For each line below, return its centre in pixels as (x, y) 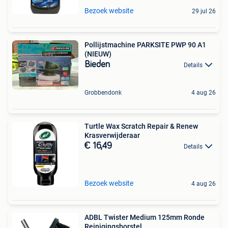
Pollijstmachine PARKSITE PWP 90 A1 (145, 45)
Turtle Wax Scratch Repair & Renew (141, 126)
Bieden (97, 64)
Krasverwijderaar (112, 135)
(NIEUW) (98, 54)
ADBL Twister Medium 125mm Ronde (145, 217)
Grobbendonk (103, 92)
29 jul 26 (204, 11)
